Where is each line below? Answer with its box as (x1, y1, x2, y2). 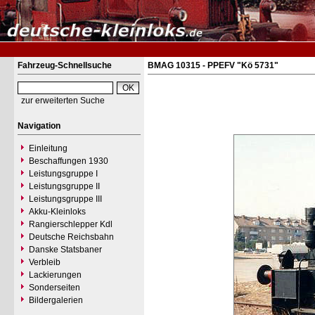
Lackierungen (29, 270, 82, 280)
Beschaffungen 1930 (29, 156, 108, 166)
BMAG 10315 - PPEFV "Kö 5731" (148, 60, 278, 70)
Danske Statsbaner (29, 245, 102, 255)
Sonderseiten (29, 283, 80, 292)
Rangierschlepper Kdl (29, 219, 112, 229)
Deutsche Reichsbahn (29, 232, 114, 242)
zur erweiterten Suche (21, 96, 105, 105)
